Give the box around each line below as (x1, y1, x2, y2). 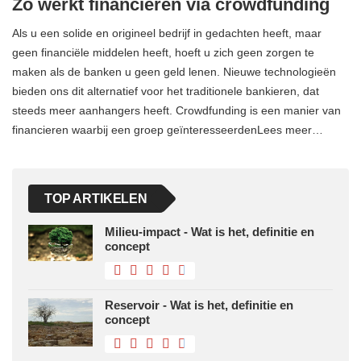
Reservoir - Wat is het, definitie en (105, 298, 293, 313)
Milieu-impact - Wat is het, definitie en (105, 225, 314, 239)
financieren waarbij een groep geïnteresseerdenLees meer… (12, 123, 323, 137)
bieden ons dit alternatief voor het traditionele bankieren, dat (12, 85, 319, 98)
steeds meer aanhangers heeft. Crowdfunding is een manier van (12, 104, 341, 118)
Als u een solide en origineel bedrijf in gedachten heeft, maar (12, 27, 322, 40)
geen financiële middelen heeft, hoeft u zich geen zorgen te (12, 46, 314, 60)
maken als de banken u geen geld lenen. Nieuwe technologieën (12, 65, 336, 79)
